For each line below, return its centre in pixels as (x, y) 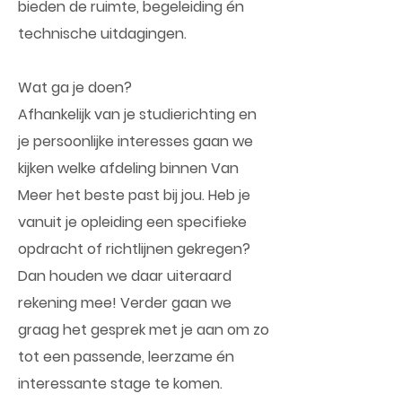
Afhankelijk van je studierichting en (137, 114)
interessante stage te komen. (120, 384)
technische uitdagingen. (102, 34)
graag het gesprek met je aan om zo (144, 330)
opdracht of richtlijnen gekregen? (134, 249)
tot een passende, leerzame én (126, 357)
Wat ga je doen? (75, 87)
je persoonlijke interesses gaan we (135, 141)
